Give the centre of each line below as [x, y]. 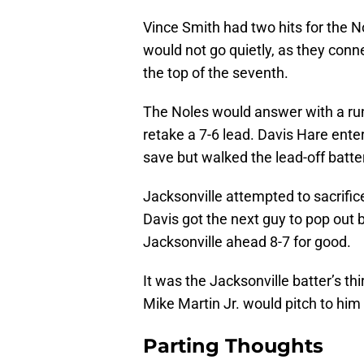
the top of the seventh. [216, 65]
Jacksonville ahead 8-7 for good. [247, 234]
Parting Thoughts [233, 338]
